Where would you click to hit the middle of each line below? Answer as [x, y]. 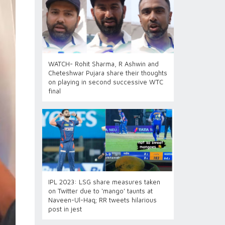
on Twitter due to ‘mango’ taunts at [100, 191]
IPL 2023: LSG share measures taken [104, 182]
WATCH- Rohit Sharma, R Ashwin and [103, 64]
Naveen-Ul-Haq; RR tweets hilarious [102, 200]
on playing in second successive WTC [105, 82]
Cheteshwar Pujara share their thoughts [107, 73]
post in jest [65, 209]
